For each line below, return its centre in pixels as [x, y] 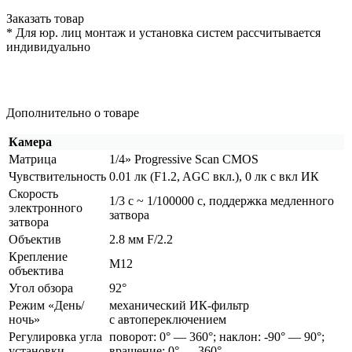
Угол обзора [41, 288]
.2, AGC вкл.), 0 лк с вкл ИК [243, 176]
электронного [46, 207]
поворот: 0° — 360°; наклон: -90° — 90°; [217, 336]
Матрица [33, 159]
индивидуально [48, 46]
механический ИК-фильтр [179, 305]
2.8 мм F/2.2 [141, 239]
